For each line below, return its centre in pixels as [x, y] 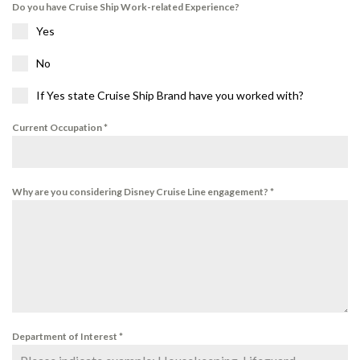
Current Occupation [58, 128]
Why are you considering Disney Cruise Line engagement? [141, 192]
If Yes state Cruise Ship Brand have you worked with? [170, 96]
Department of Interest [65, 337]
